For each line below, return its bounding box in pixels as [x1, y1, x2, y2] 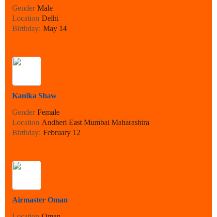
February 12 [43, 128, 80, 137]
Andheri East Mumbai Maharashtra [42, 118, 149, 127]
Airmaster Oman [12, 196, 68, 204]
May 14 [43, 24, 67, 33]
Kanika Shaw [12, 92, 57, 100]
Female [37, 108, 60, 117]
